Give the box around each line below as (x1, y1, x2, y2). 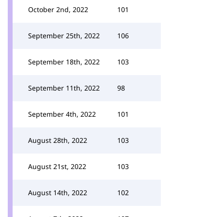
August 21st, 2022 (28, 162, 86, 171)
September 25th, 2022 (28, 31, 100, 40)
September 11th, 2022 (28, 83, 100, 93)
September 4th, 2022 (28, 109, 96, 119)
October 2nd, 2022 (28, 5, 88, 14)
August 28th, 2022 (28, 136, 87, 145)
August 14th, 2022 (28, 188, 87, 197)
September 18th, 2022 (28, 57, 100, 66)
